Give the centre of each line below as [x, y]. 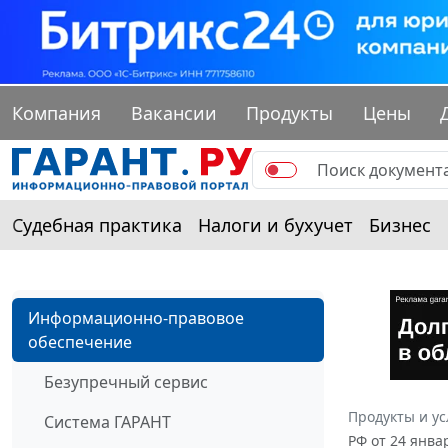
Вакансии [173, 113]
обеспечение [80, 342]
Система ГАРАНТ [107, 422]
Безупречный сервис [126, 382]
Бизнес [400, 225]
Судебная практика [97, 225]
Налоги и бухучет [275, 225]
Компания [56, 113]
